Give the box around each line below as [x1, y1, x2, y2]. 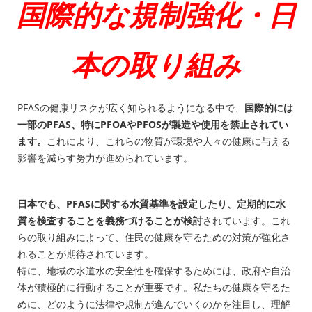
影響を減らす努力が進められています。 [17, 151, 193, 165]
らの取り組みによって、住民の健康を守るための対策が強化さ [17, 231, 290, 244]
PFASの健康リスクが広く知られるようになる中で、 [17, 101, 244, 115]
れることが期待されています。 [17, 247, 154, 261]
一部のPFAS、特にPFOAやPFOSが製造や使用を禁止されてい [17, 118, 288, 132]
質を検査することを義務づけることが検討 [17, 214, 203, 228]
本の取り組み [71, 50, 241, 82]
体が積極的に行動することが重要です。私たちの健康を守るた [17, 281, 290, 295]
